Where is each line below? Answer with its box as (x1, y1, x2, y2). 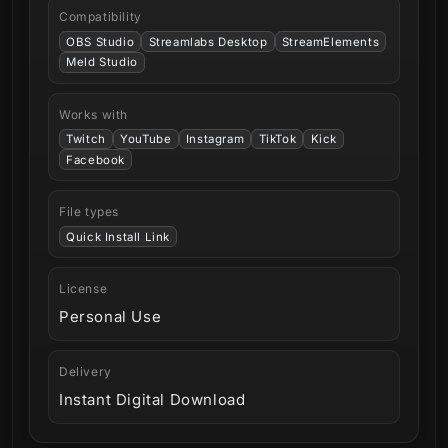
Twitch (66, 132, 106, 147)
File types (59, 204, 119, 220)
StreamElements (281, 34, 380, 49)
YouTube (120, 132, 172, 147)
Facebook (66, 152, 125, 167)
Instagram (185, 132, 245, 147)
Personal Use (59, 307, 162, 327)
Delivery (59, 364, 112, 380)
